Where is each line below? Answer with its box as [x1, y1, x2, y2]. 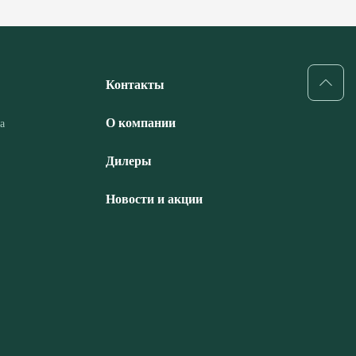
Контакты [106, 76, 164, 90]
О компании [106, 114, 176, 128]
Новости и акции [106, 191, 203, 204]
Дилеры [106, 153, 152, 166]
